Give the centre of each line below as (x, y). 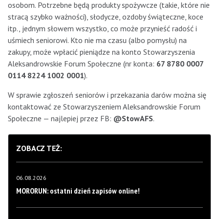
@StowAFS (133, 119)
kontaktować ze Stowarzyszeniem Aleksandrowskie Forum (104, 107)
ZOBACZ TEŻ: (39, 148)
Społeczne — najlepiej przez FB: (61, 119)
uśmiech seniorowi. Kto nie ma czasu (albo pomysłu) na (97, 40)
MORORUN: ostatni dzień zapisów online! (78, 191)
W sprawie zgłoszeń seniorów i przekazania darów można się (107, 95)
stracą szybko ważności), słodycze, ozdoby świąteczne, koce (106, 17)
